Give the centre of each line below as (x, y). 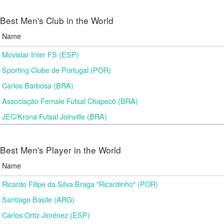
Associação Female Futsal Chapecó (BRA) (70, 101)
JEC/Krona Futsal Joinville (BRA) (54, 116)
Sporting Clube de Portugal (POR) (56, 70)
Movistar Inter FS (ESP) (40, 54)
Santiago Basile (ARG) (38, 199)
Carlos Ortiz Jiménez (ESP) (46, 215)
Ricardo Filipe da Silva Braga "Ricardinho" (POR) (80, 184)
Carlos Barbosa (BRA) (38, 85)
